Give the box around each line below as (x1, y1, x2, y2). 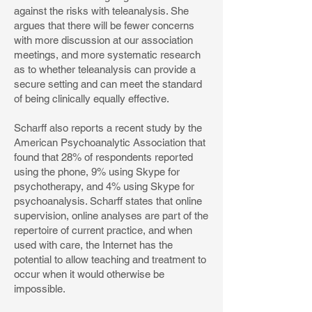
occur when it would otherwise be (14, 268, 164, 280)
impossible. (14, 283, 65, 295)
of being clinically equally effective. (14, 93, 169, 104)
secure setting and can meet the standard (14, 78, 202, 90)
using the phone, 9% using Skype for (14, 166, 180, 178)
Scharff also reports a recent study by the (14, 122, 202, 134)
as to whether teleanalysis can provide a (14, 63, 196, 75)
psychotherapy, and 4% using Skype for (14, 180, 194, 192)
